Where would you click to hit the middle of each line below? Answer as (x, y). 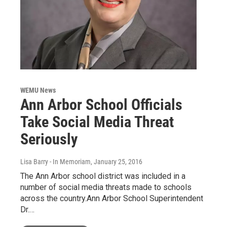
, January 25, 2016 (117, 161)
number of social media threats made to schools (106, 187)
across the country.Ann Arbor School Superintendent (112, 198)
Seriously (49, 139)
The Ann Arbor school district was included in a (103, 176)
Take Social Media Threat (97, 122)
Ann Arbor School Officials (101, 104)
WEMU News (38, 90)
